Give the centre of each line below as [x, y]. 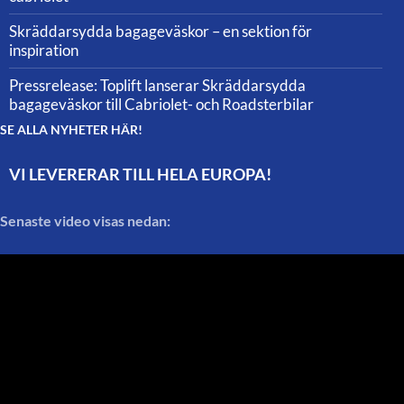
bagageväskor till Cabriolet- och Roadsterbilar [161, 104]
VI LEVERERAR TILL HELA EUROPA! [140, 174]
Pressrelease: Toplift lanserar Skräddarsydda [157, 85]
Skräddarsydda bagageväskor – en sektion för [161, 31]
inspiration [44, 50]
